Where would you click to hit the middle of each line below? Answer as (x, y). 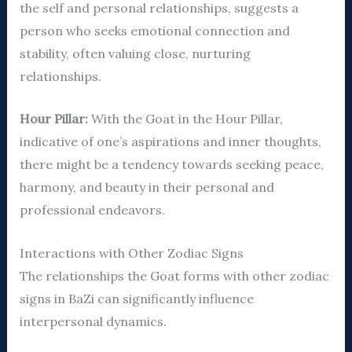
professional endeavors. (92, 210)
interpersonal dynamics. (93, 321)
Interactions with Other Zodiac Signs (131, 253)
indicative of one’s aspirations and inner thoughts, (170, 142)
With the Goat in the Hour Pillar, (185, 119)
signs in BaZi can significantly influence (136, 298)
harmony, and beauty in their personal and (147, 187)
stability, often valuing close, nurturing (135, 53)
